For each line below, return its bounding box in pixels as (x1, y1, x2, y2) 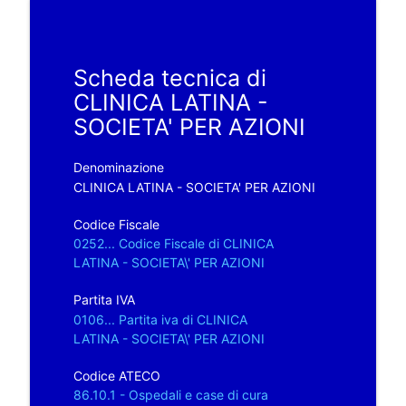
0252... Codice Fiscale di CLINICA (72, 235, 274, 251)
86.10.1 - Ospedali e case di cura (72, 386, 268, 402)
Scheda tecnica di (72, 63, 266, 92)
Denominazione (72, 159, 164, 175)
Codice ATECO (72, 367, 160, 383)
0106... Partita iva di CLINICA (72, 311, 247, 327)
